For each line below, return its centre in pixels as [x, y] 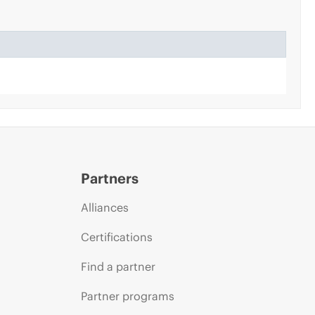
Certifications [116, 237]
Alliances [104, 207]
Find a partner [118, 266]
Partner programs [127, 296]
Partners [109, 178]
